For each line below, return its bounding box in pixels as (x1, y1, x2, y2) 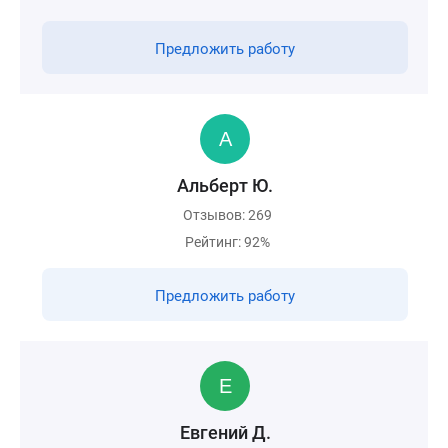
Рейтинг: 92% (185, 234, 270, 250)
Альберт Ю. (177, 175, 273, 196)
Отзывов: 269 (183, 207, 272, 223)
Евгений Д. (179, 422, 271, 443)
